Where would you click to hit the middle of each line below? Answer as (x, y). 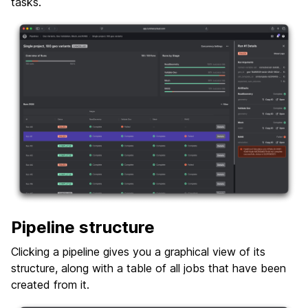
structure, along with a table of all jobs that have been (148, 268)
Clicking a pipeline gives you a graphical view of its (138, 251)
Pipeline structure (83, 227)
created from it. (50, 284)
